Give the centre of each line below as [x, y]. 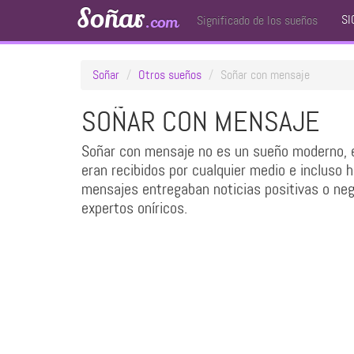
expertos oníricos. [134, 208]
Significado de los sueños [257, 20]
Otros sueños [170, 75]
